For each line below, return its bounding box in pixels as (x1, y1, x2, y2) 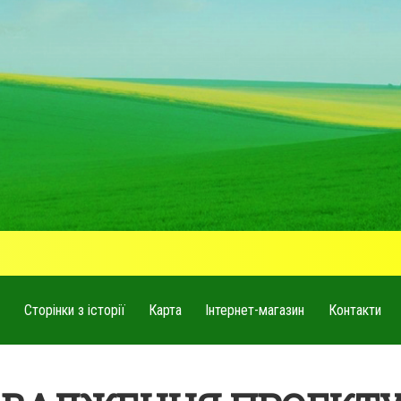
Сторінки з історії (23, 301, 125, 319)
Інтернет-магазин (205, 301, 305, 319)
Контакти (328, 301, 381, 319)
